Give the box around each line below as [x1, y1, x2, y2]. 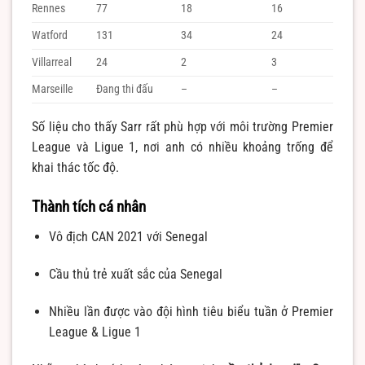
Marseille [32, 82, 73, 97]
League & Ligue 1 [48, 323, 141, 340]
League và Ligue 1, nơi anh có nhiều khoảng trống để [32, 139, 333, 156]
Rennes [32, 2, 65, 16]
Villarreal [32, 55, 72, 70]
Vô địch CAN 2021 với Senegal [48, 229, 208, 245]
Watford [32, 29, 68, 43]
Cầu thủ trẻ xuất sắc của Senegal [48, 266, 222, 283]
